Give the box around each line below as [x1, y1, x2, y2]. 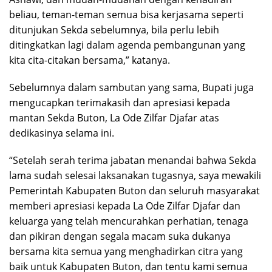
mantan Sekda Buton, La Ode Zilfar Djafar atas [9, 110, 219, 124]
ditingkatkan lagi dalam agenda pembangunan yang [9, 38, 245, 52]
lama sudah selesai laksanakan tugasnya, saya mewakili [9, 168, 261, 182]
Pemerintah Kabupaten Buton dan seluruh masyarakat [9, 183, 260, 197]
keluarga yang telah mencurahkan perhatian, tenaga [9, 214, 248, 228]
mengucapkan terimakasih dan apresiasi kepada [9, 95, 230, 109]
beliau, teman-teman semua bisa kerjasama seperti [9, 7, 243, 21]
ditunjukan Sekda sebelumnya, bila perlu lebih [9, 22, 219, 36]
